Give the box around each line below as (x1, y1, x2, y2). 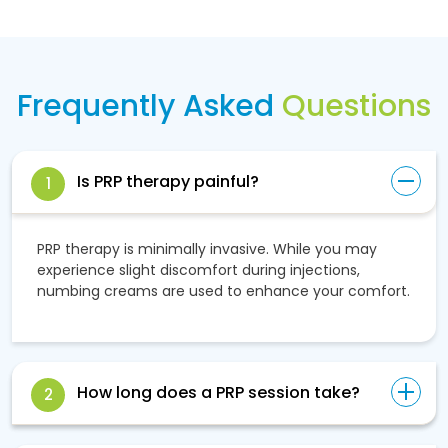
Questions (282, 84, 431, 127)
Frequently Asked (17, 84, 282, 127)
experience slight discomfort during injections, (37, 259, 360, 280)
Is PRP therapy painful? (77, 169, 259, 193)
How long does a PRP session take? (77, 380, 360, 404)
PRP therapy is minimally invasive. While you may (37, 238, 377, 259)
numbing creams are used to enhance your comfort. (37, 280, 410, 301)
